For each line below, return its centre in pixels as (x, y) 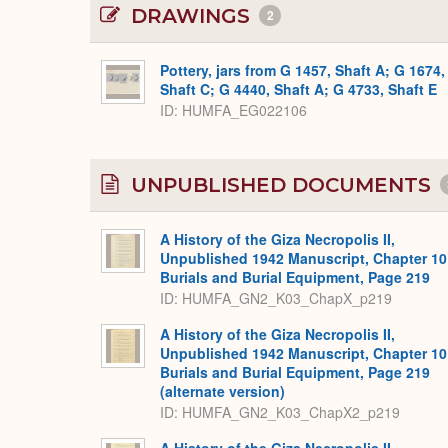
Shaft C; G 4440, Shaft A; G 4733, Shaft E (298, 89)
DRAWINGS (190, 16)
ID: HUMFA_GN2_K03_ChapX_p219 (276, 297)
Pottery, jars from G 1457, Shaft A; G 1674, (302, 70)
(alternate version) (222, 391)
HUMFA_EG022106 (244, 109)
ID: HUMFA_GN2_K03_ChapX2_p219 (280, 411)
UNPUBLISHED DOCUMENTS (281, 185)
